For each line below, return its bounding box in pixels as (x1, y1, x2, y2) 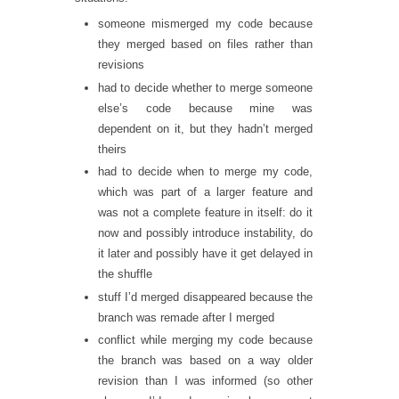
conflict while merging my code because (98, 333, 313, 347)
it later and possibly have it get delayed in (98, 247, 313, 261)
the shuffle (98, 267, 152, 281)
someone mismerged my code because (98, 17, 313, 30)
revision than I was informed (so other (98, 374, 313, 388)
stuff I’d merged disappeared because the (98, 289, 313, 304)
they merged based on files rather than (98, 37, 313, 51)
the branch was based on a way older (98, 354, 313, 368)
